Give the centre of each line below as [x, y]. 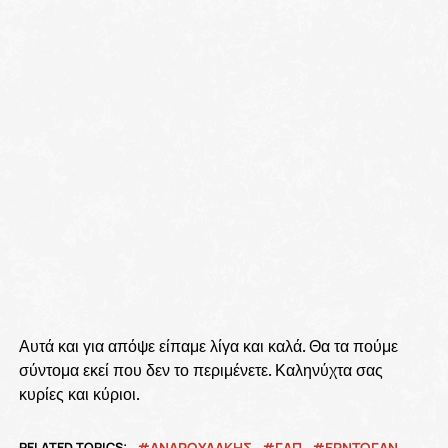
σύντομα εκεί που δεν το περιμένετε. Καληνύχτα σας [200, 370]
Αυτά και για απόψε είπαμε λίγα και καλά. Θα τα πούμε [208, 346]
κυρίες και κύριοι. [79, 394]
